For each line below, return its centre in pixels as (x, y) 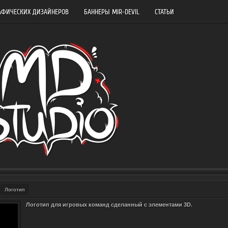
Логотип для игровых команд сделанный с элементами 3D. (109, 205)
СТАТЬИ (164, 12)
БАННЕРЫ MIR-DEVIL (112, 12)
